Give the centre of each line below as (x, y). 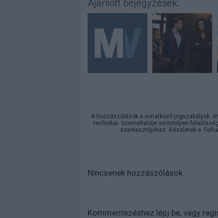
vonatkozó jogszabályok (177, 116)
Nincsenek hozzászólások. (136, 173)
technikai (106, 123)
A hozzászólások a (118, 116)
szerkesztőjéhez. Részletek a (162, 130)
